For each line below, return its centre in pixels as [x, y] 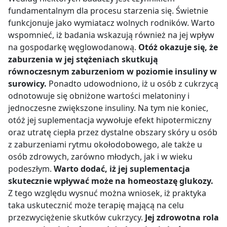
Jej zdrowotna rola [182, 217]
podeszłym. [31, 168]
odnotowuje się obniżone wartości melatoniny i [99, 96]
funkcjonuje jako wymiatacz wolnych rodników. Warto [111, 23]
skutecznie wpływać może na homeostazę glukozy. [111, 181]
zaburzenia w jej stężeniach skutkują [83, 59]
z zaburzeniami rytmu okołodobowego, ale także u [105, 144]
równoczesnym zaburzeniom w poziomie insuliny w [112, 71]
